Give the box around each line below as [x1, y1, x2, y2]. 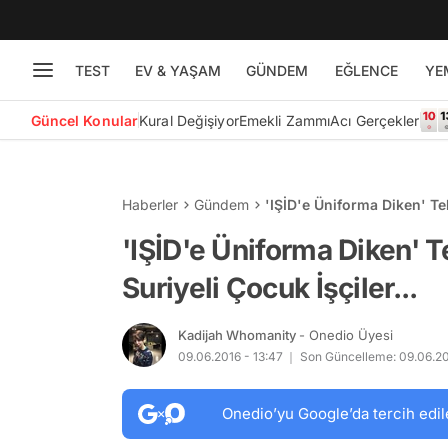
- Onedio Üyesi [299, 326, 393, 343]
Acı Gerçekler [330, 111, 420, 129]
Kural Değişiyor [139, 111, 239, 129]
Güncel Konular [30, 111, 139, 129]
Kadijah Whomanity [178, 326, 299, 343]
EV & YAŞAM [134, 61, 221, 79]
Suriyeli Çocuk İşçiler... [122, 271, 418, 305]
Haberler [122, 196, 178, 213]
